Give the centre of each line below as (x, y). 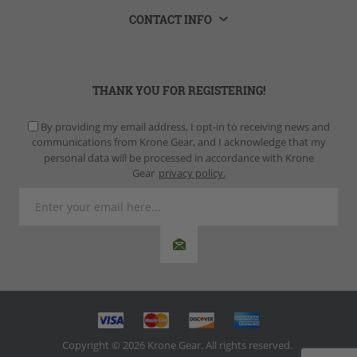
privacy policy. (192, 173)
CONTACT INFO (171, 19)
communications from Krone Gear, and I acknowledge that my (178, 141)
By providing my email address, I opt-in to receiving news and (185, 126)
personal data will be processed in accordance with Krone (178, 157)
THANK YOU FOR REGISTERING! (178, 90)
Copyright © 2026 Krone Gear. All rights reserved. (178, 345)
